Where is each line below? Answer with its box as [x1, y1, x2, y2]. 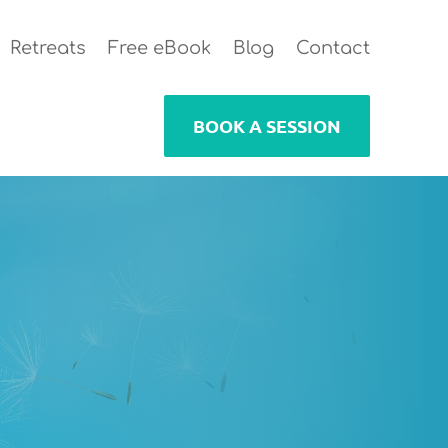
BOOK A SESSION [192, 114, 341, 137]
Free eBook [107, 38, 211, 58]
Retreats [9, 38, 86, 58]
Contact [295, 38, 370, 58]
